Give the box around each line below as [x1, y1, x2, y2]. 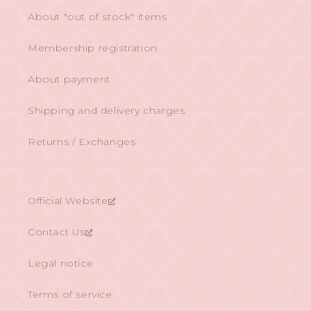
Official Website [28, 194, 108, 208]
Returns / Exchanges [28, 135, 136, 149]
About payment [28, 73, 110, 86]
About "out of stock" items [28, 10, 167, 24]
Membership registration [28, 42, 158, 55]
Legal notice [28, 257, 94, 270]
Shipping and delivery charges [28, 104, 185, 117]
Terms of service [28, 288, 112, 301]
